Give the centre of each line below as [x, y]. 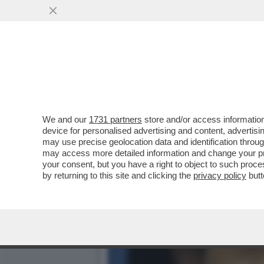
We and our [66, 119]
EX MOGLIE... [146, 72]
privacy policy [220, 175]
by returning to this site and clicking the [118, 175]
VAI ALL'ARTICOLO [167, 95]
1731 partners [115, 119]
